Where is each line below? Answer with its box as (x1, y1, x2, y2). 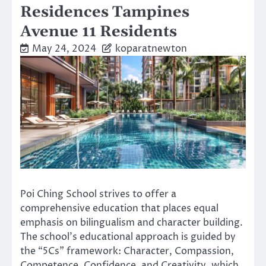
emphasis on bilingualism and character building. (20, 216, 243, 229)
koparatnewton (115, 42, 187, 55)
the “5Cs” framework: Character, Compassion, (20, 244, 234, 258)
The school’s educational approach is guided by (20, 230, 236, 243)
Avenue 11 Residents (20, 21, 177, 42)
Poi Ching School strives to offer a (20, 187, 176, 201)
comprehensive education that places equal (20, 201, 218, 215)
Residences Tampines (20, 2, 189, 22)
